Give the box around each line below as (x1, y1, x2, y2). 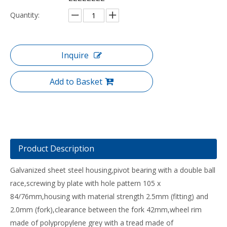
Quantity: (10, 10, 40, 20)
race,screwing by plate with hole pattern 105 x (10, 178, 161, 188)
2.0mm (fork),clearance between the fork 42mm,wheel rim (10, 205, 202, 214)
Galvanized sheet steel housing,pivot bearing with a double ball (10, 165, 215, 175)
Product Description (18, 143, 94, 154)
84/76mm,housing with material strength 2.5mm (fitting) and (10, 192, 208, 201)
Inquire (61, 50, 89, 61)
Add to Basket (50, 76, 102, 87)
